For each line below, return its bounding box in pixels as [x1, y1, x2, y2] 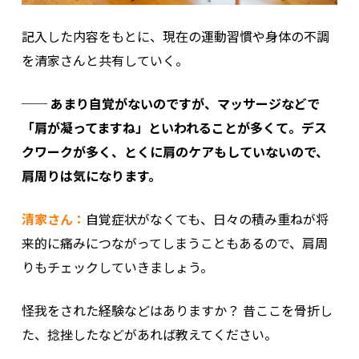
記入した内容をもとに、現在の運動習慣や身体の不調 [21, 26, 329, 46]
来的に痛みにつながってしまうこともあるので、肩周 [21, 232, 328, 252]
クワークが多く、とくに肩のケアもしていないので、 [21, 141, 329, 161]
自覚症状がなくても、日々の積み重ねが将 [85, 208, 329, 228]
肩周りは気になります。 [21, 165, 161, 185]
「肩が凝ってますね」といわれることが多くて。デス [21, 117, 327, 137]
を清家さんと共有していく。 [21, 50, 188, 70]
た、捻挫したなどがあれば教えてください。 [21, 324, 277, 344]
